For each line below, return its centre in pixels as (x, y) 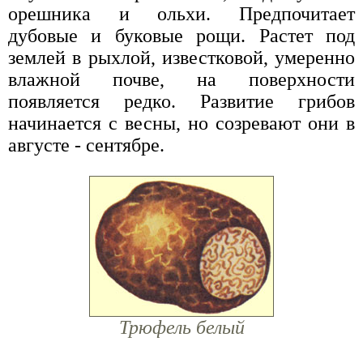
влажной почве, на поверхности (181, 79)
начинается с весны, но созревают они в (181, 123)
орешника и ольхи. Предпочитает (181, 13)
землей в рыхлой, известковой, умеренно (181, 57)
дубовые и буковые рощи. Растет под (181, 35)
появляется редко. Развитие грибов (181, 101)
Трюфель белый (181, 327)
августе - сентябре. (86, 145)
